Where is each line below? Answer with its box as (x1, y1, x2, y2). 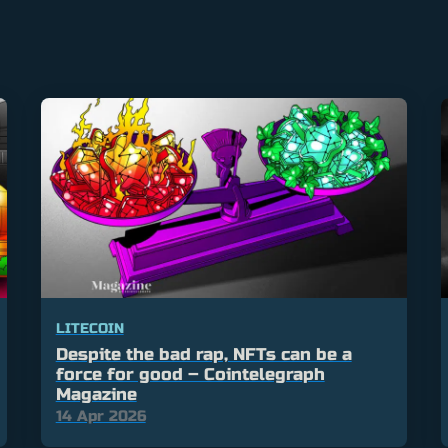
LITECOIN (55, 320, 124, 338)
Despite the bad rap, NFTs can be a (55, 344, 352, 366)
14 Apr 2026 (55, 407, 146, 426)
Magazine (55, 384, 137, 406)
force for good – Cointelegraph (55, 364, 325, 386)
